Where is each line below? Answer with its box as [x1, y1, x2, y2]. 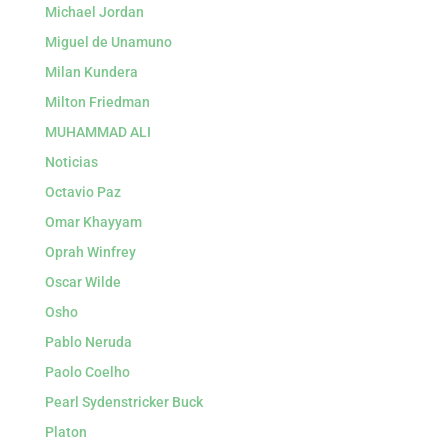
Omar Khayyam [44, 214, 142, 230]
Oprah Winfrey [44, 244, 136, 260]
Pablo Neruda [44, 334, 132, 350]
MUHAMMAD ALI [44, 124, 151, 140]
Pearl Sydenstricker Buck [44, 394, 203, 410]
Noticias [44, 154, 98, 170]
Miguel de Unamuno [44, 34, 172, 50]
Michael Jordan [44, 4, 144, 20]
